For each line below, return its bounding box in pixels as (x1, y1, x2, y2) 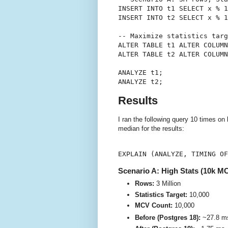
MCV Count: (135, 201, 173, 209)
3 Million (154, 180, 181, 188)
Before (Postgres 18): (135, 214, 201, 222)
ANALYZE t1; (118, 68, 163, 76)
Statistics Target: (135, 190, 187, 198)
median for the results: (118, 125, 184, 133)
